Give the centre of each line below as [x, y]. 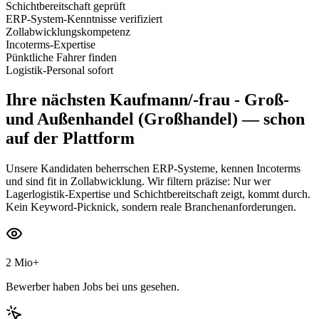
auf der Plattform [70, 138]
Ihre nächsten [56, 100]
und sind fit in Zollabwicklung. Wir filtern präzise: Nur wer [138, 182]
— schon [271, 119]
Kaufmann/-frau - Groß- [199, 100]
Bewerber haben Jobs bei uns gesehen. [93, 287]
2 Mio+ [22, 263]
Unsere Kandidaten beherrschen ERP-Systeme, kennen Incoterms [153, 169]
